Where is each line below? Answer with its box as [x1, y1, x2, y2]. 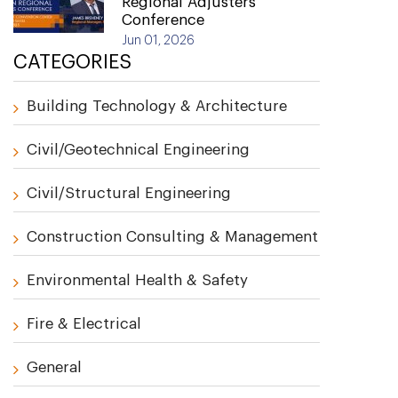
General [27, 360, 82, 375]
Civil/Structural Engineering [27, 186, 231, 201]
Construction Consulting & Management [27, 229, 318, 244]
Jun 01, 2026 [122, 35, 195, 47]
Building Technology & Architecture [27, 99, 287, 114]
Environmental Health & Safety [27, 273, 248, 288]
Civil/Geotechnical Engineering [27, 142, 250, 157]
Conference [122, 12, 204, 28]
